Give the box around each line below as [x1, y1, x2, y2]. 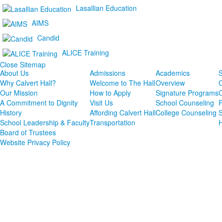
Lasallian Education [76, 3, 137, 13]
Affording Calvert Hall [90, 108, 156, 118]
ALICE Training [62, 48, 109, 57]
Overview [156, 78, 185, 88]
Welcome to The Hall [90, 78, 155, 88]
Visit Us [90, 98, 113, 108]
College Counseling [156, 108, 217, 118]
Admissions [90, 68, 125, 78]
